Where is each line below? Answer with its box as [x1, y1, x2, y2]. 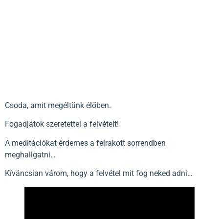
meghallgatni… [5, 150, 56, 159]
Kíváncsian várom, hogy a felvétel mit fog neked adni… [5, 168, 193, 178]
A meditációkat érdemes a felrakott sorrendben [5, 138, 166, 148]
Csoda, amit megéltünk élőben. [5, 100, 111, 110]
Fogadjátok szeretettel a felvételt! [5, 119, 119, 129]
